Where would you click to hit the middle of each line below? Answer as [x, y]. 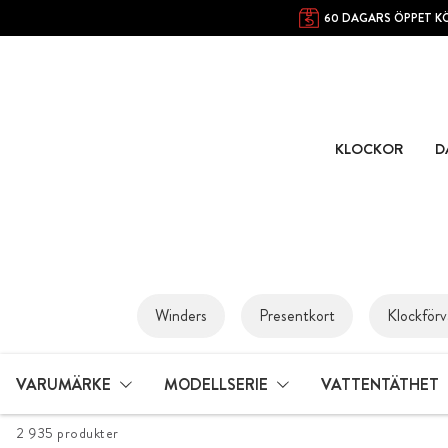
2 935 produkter [67, 433]
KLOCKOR [368, 148]
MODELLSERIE [216, 384]
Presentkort [297, 316]
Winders [181, 316]
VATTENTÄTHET [380, 384]
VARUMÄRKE [63, 384]
